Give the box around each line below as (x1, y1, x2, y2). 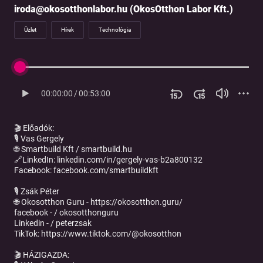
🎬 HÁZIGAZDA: (14, 250, 71, 260)
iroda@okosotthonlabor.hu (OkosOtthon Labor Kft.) (14, 4, 233, 15)
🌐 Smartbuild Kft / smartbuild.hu (14, 144, 134, 154)
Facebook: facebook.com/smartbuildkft (14, 166, 160, 176)
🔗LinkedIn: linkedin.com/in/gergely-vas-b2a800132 (14, 155, 204, 165)
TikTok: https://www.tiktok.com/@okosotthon (14, 229, 183, 239)
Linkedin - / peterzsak (14, 218, 93, 228)
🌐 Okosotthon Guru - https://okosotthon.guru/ (14, 197, 184, 207)
